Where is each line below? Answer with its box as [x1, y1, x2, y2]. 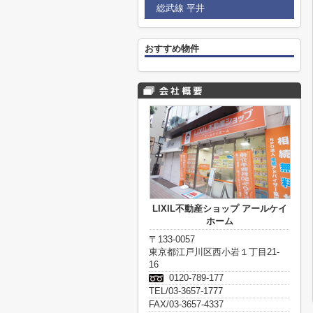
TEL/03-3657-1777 [149, 286, 223, 296]
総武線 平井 [156, 3, 205, 13]
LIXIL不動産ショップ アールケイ [152, 203, 287, 214]
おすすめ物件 [145, 43, 199, 54]
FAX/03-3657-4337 [149, 299, 224, 310]
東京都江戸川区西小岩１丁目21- [149, 247, 279, 257]
